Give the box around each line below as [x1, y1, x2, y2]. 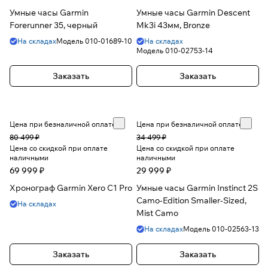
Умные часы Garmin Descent [136, 7, 250, 19]
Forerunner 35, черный [10, 20, 98, 31]
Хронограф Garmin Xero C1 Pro [10, 182, 132, 194]
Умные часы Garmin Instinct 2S [136, 182, 258, 194]
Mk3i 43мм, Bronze [136, 20, 210, 31]
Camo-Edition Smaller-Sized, [136, 195, 246, 206]
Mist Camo [136, 208, 178, 219]
